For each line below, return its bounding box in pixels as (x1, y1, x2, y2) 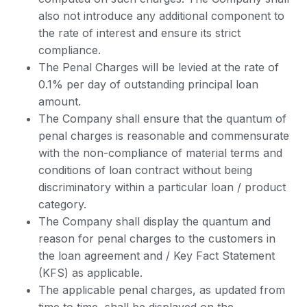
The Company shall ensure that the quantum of (38, 112, 286, 125)
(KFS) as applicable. (38, 266, 143, 280)
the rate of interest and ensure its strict (38, 26, 241, 40)
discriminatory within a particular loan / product (38, 180, 286, 194)
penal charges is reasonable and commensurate (38, 129, 289, 143)
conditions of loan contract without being (38, 163, 252, 177)
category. (38, 197, 86, 211)
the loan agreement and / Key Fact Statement (38, 249, 275, 262)
